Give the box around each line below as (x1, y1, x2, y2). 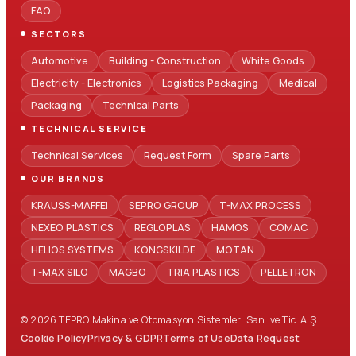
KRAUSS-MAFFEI (31, 198, 108, 212)
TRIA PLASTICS (167, 265, 240, 279)
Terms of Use (163, 331, 230, 345)
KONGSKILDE (134, 242, 195, 257)
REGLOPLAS (134, 220, 191, 234)
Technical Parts (103, 98, 179, 112)
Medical (279, 75, 317, 90)
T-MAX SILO (31, 265, 88, 279)
